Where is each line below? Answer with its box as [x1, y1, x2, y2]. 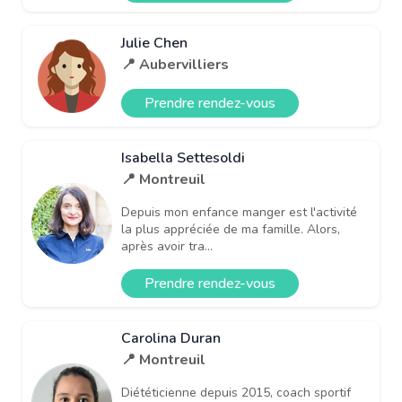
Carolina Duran [121, 328, 221, 348]
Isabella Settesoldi [121, 147, 245, 168]
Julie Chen [121, 32, 188, 53]
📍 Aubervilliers [121, 54, 229, 74]
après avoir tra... [121, 237, 213, 255]
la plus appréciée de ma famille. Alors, [121, 220, 340, 238]
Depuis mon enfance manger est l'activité [121, 203, 357, 221]
